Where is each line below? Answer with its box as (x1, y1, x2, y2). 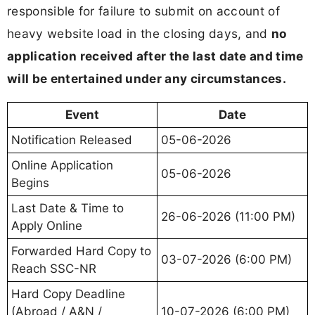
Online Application (11, 157, 113, 172)
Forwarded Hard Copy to (11, 243, 151, 258)
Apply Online (11, 218, 82, 233)
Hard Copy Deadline (11, 286, 125, 301)
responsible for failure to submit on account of (7, 3, 281, 18)
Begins (11, 175, 49, 190)
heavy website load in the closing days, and (7, 25, 272, 41)
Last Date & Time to (11, 200, 124, 215)
